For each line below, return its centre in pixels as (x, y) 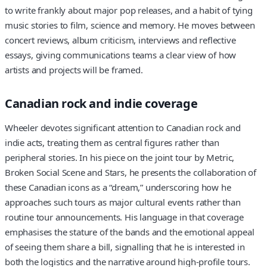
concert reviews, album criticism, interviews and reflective (120, 40)
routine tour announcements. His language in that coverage (124, 217)
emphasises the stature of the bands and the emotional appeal (130, 232)
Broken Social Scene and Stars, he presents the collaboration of (131, 173)
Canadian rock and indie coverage (101, 103)
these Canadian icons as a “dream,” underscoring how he (118, 187)
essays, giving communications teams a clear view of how (121, 55)
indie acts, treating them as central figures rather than (112, 143)
